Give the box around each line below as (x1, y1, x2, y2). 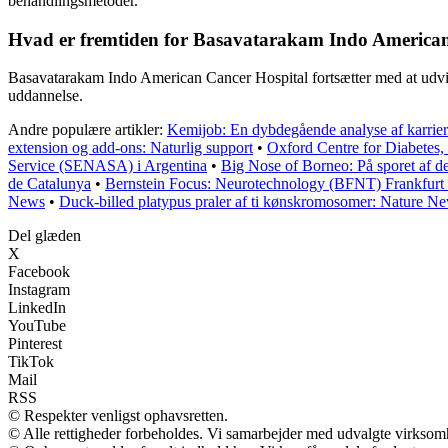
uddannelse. (8, 87, 83, 105)
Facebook (8, 263, 70, 281)
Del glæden (8, 227, 81, 245)
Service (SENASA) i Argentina (8, 157, 207, 175)
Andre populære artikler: (8, 121, 167, 139)
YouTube (8, 317, 66, 335)
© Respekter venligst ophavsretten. (8, 407, 228, 425)
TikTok (8, 353, 54, 371)
